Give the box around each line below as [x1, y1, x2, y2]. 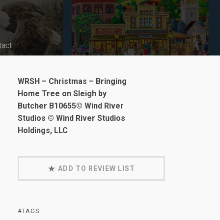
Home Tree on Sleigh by [18, 89, 107, 98]
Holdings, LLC [18, 126, 68, 135]
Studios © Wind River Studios [18, 113, 125, 123]
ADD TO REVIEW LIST [57, 165, 135, 172]
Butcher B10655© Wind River [18, 101, 124, 110]
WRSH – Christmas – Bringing [18, 77, 127, 86]
